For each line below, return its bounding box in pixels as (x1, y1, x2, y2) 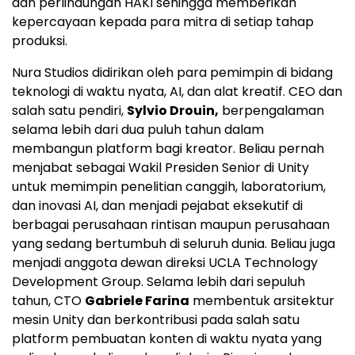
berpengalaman (219, 101, 324, 120)
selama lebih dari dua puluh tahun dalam (12, 120, 264, 139)
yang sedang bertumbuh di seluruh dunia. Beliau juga (12, 234, 335, 253)
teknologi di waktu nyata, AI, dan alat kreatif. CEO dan (12, 82, 342, 101)
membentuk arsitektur (189, 291, 334, 310)
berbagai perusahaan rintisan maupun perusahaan (12, 215, 330, 234)
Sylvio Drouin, (127, 101, 219, 120)
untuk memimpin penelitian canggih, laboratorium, (12, 177, 326, 196)
